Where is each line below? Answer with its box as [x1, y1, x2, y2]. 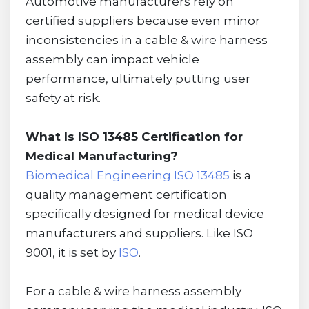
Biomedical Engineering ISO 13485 [25, 168, 230, 182]
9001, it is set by [25, 245, 119, 259]
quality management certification [25, 187, 227, 201]
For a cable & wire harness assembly [25, 283, 241, 298]
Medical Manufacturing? [25, 148, 178, 163]
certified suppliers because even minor [25, 13, 260, 28]
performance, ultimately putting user [25, 71, 250, 86]
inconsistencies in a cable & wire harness [25, 32, 268, 47]
